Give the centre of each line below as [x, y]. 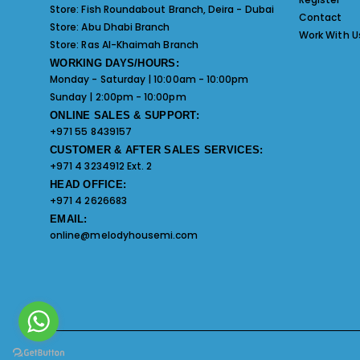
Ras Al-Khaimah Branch [140, 44]
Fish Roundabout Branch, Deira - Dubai [178, 9]
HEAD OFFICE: [88, 184]
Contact [321, 18]
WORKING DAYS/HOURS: [115, 63]
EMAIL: [69, 219]
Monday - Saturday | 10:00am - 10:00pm [149, 79]
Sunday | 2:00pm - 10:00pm [118, 96]
